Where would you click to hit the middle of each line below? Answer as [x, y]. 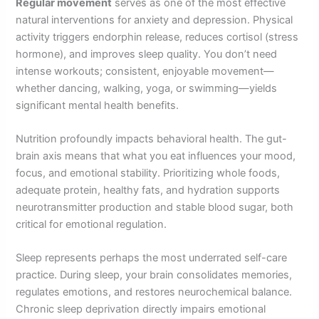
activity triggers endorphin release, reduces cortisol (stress [157, 37]
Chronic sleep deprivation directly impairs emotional [141, 309]
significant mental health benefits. [98, 105]
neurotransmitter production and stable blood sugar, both [155, 207]
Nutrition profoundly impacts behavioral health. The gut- [152, 138]
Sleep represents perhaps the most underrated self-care [152, 258]
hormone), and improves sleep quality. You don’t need [147, 54]
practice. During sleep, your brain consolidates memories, [154, 275]
